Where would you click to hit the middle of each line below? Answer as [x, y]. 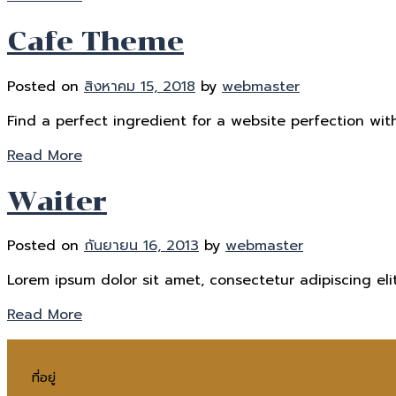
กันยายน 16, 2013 [141, 246]
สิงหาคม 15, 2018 [140, 86]
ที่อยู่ [44, 378]
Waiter [57, 201]
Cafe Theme [95, 41]
